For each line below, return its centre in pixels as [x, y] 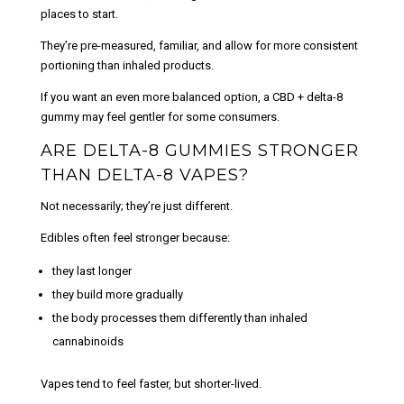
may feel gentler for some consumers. [179, 116]
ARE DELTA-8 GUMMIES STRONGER [199, 150]
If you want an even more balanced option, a [156, 96]
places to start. [79, 14]
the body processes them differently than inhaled [179, 317]
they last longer [92, 271]
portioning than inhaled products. [127, 65]
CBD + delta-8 [307, 96]
